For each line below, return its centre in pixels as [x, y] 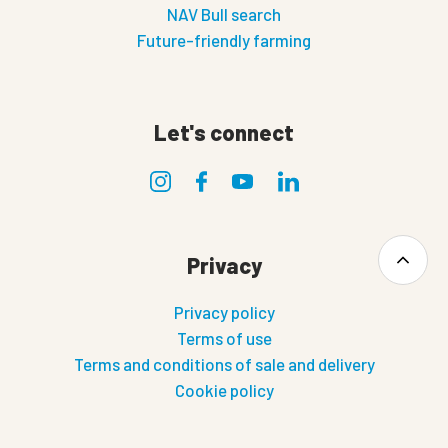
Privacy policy [224, 312]
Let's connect [224, 131]
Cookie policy [224, 390]
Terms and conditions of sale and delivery [224, 364]
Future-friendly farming [224, 39]
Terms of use [224, 338]
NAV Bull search [224, 13]
